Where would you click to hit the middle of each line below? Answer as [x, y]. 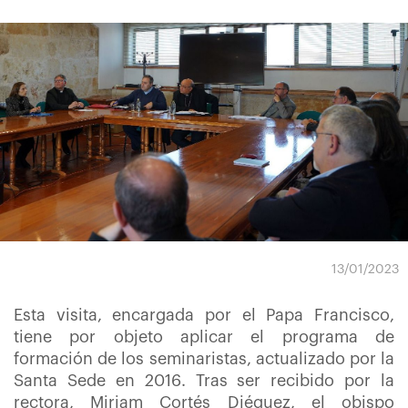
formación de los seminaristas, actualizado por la [204, 359]
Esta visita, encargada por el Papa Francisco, [204, 315]
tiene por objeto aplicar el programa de [204, 337]
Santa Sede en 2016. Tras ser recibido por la [204, 381]
